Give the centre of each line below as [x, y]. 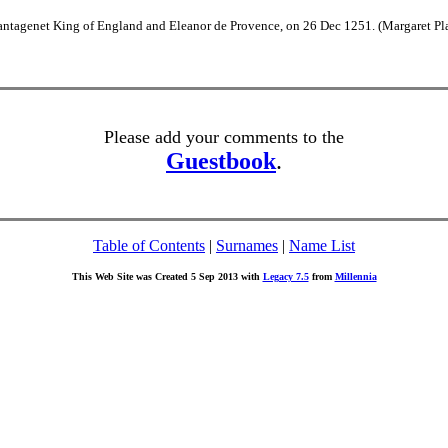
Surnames [247, 245]
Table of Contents [149, 245]
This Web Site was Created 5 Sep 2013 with [167, 276]
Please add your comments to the [224, 137]
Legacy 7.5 [285, 276]
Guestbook [221, 161]
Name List [322, 245]
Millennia [355, 276]
